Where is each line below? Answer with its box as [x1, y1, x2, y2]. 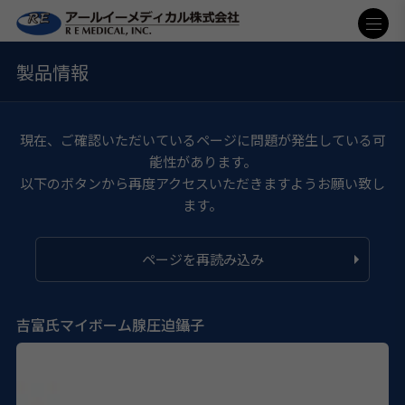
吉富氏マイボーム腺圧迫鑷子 [15, 313, 204, 335]
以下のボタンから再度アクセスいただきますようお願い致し [20, 173, 385, 193]
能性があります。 [148, 151, 257, 171]
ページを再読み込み [141, 249, 264, 268]
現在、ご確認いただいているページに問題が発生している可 [19, 129, 386, 149]
